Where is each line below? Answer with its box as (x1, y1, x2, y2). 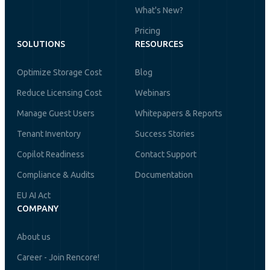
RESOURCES (135, 39, 183, 49)
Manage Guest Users (17, 108, 95, 118)
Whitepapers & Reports (135, 108, 222, 118)
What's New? (135, 5, 183, 15)
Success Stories (135, 128, 195, 139)
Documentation (135, 169, 193, 180)
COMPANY (17, 203, 58, 213)
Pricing (135, 25, 160, 36)
